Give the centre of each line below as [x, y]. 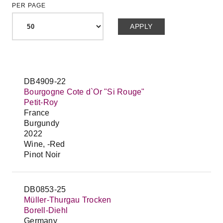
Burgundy [42, 123]
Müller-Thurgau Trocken [68, 200]
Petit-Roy [41, 102]
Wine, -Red [45, 144]
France [37, 113]
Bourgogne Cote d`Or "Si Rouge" [84, 92]
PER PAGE [29, 5]
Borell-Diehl [46, 210]
